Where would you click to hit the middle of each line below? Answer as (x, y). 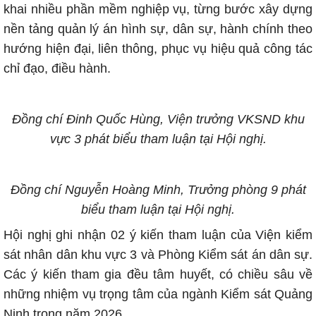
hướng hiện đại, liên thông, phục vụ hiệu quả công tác (158, 49)
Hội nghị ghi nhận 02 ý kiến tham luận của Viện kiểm (158, 235)
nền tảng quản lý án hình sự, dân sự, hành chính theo (158, 29)
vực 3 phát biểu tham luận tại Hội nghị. (158, 139)
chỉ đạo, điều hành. (57, 68)
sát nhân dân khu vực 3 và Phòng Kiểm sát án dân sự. (158, 255)
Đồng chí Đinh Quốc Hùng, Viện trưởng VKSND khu (158, 119)
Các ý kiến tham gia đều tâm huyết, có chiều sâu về (158, 274)
